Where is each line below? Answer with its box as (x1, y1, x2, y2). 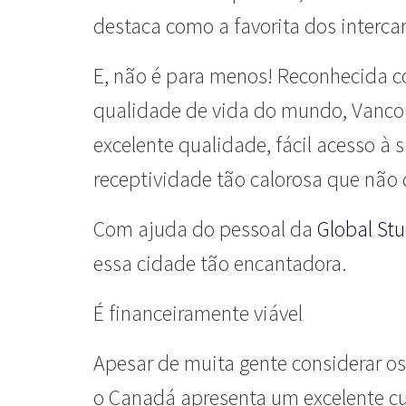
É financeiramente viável (93, 299, 303, 327)
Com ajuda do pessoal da (93, 215, 313, 243)
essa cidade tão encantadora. (93, 249, 347, 277)
